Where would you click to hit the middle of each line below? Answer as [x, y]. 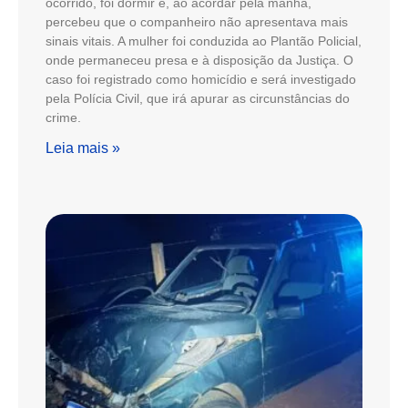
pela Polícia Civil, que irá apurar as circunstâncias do [198, 99]
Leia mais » [83, 148]
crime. [63, 118]
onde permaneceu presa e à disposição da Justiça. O [199, 61]
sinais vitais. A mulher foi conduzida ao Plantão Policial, [204, 41]
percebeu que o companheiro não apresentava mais [197, 22]
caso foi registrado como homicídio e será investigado [201, 80]
